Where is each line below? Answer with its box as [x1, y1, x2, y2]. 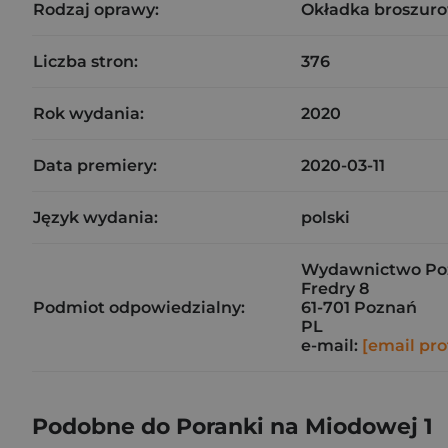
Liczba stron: [33, 52, 138, 71]
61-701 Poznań [301, 298, 417, 317]
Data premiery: [33, 156, 157, 175]
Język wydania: [33, 208, 158, 227]
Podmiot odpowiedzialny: [33, 298, 245, 317]
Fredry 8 [301, 279, 369, 298]
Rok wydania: [33, 104, 144, 123]
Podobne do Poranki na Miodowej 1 [32, 413, 433, 440]
